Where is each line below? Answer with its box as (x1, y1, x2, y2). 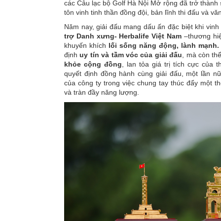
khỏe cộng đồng (64, 60, 122, 68)
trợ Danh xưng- (64, 32, 117, 40)
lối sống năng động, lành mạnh (108, 41, 217, 49)
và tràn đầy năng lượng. (64, 88, 139, 96)
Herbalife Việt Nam (119, 32, 182, 40)
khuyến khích (64, 41, 109, 49)
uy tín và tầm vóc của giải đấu (79, 50, 183, 59)
